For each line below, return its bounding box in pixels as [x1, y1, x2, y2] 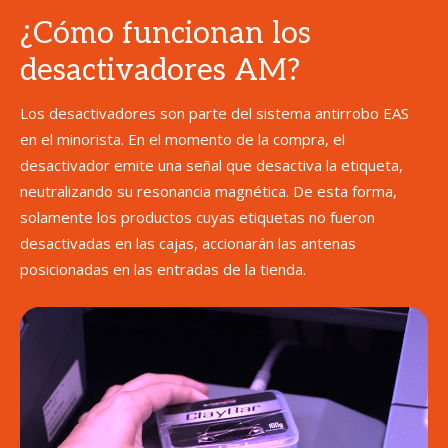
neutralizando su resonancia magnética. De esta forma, [20, 180, 397, 201]
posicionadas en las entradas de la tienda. [20, 258, 306, 279]
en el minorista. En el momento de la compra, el [20, 128, 345, 149]
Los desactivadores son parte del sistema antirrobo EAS [20, 102, 409, 123]
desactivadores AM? [20, 52, 300, 89]
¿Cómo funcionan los [20, 15, 311, 52]
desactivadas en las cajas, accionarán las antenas [20, 232, 356, 253]
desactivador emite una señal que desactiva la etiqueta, [20, 154, 403, 175]
